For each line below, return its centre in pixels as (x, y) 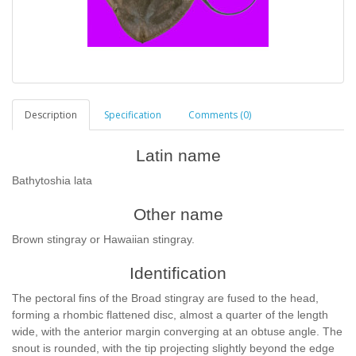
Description (51, 115)
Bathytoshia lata (52, 180)
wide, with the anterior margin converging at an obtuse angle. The (177, 331)
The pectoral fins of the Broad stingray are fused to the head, (165, 298)
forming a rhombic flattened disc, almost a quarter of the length (170, 315)
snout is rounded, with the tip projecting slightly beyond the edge (173, 348)
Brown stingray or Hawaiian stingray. (103, 239)
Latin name (178, 155)
